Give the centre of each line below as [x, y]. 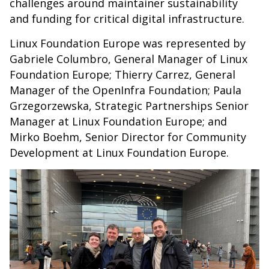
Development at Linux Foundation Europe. [119, 153]
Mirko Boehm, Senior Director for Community [128, 137]
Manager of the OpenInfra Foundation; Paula [125, 90]
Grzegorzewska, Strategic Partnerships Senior [129, 106]
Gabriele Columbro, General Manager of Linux [128, 59]
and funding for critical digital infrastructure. [127, 19]
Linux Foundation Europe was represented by [128, 43]
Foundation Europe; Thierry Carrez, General [122, 74]
